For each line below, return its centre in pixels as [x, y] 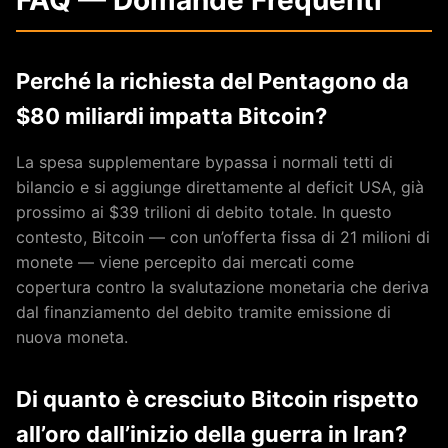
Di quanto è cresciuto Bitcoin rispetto [217, 398]
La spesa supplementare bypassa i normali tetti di [204, 161]
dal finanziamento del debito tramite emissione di [203, 311]
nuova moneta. [72, 336]
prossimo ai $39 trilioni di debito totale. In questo [204, 211]
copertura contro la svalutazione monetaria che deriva [222, 286]
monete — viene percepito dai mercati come [185, 261]
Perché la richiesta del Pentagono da [212, 80]
